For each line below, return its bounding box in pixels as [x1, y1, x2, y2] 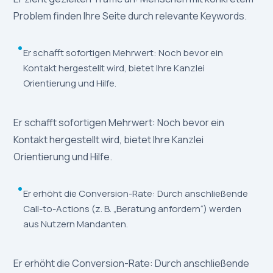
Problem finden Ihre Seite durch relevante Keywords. [13, 9, 247, 23]
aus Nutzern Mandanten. [23, 218, 129, 231]
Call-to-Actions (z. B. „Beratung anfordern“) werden [23, 202, 242, 216]
